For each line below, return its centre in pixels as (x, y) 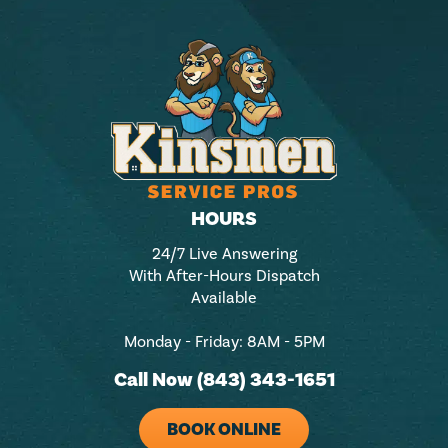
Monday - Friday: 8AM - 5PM (224, 341)
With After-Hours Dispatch (224, 275)
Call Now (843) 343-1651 (224, 379)
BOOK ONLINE (224, 429)
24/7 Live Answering (224, 253)
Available (224, 297)
